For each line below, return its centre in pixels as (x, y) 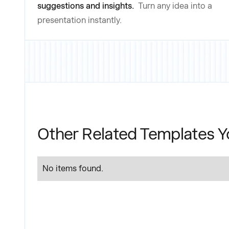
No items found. (73, 168)
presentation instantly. (79, 20)
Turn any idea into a (175, 6)
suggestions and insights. (87, 6)
